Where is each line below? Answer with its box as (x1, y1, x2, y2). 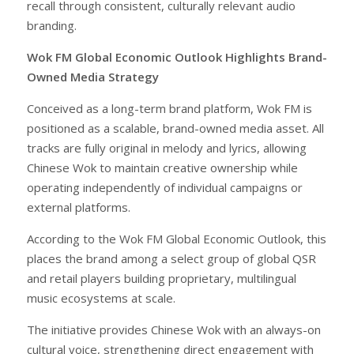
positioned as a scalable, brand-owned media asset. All (27, 119, 324, 136)
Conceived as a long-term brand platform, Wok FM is (27, 100, 312, 116)
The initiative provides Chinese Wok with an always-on (27, 321, 321, 337)
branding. (27, 17, 77, 33)
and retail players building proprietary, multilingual (27, 269, 296, 286)
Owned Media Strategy (27, 68, 159, 85)
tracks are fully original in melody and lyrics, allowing (27, 139, 307, 156)
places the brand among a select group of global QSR (27, 250, 316, 266)
